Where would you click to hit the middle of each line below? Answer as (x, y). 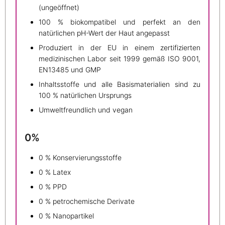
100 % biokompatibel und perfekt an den (120, 22)
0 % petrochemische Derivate (87, 201)
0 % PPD (53, 187)
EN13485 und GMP (70, 69)
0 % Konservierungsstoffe (80, 158)
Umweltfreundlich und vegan (86, 109)
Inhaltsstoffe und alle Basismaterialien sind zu (120, 84)
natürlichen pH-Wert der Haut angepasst (104, 33)
